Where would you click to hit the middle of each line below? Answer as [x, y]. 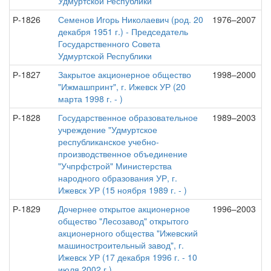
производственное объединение [123, 154]
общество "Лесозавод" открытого [123, 221]
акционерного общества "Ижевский [128, 233]
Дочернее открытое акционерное [124, 209]
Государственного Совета [109, 44]
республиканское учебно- [109, 142]
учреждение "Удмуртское [108, 129]
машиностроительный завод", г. [121, 245]
